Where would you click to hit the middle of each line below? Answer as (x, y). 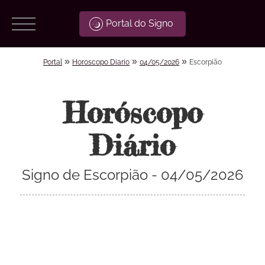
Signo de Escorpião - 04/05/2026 (132, 175)
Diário (132, 145)
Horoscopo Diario (101, 62)
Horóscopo (132, 112)
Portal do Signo (139, 23)
